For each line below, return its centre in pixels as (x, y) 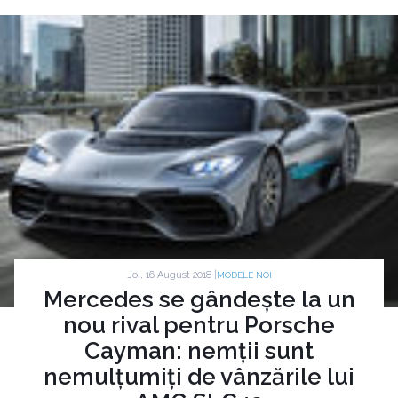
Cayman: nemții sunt (199, 351)
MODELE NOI (244, 275)
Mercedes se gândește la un (199, 300)
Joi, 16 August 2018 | (171, 275)
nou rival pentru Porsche (199, 326)
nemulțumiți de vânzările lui (199, 377)
